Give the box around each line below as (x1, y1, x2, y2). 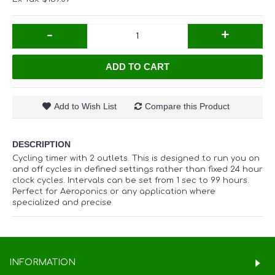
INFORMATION (9, 258, 76, 267)
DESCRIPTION (12, 139, 71, 149)
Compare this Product (145, 101, 230, 111)
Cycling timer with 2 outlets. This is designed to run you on (12, 154, 260, 163)
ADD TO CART (106, 61, 169, 72)
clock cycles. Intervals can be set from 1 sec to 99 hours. (12, 176, 249, 185)
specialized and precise (12, 198, 112, 207)
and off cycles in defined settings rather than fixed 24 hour (12, 165, 263, 174)
